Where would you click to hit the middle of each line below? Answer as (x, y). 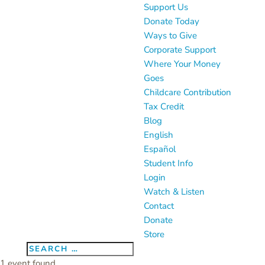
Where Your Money (182, 64)
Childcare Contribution (187, 92)
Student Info (168, 163)
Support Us (166, 7)
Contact (159, 206)
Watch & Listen (174, 192)
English (158, 135)
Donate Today (171, 21)
